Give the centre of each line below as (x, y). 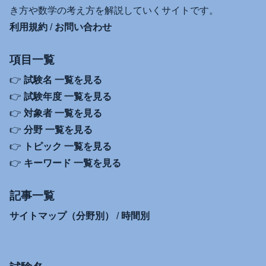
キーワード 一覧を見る (72, 163)
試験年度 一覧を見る (68, 97)
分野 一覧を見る (58, 130)
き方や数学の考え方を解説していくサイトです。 (114, 11)
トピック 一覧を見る (68, 147)
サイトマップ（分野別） (62, 216)
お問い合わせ (83, 27)
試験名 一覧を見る (63, 80)
